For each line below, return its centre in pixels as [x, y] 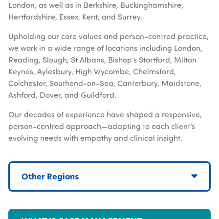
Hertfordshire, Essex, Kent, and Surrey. [75, 17]
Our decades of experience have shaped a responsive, [105, 115]
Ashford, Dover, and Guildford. [62, 95]
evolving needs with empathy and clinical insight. [95, 138]
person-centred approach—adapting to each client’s [101, 126]
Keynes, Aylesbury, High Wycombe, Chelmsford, [92, 72]
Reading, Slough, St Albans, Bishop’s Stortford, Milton [102, 60]
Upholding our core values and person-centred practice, [108, 36]
